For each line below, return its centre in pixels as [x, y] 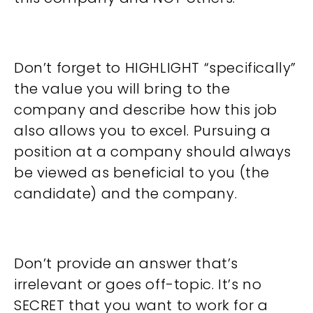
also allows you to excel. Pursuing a [143, 131]
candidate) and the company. [126, 194]
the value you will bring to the [122, 89]
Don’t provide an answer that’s [126, 263]
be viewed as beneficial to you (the [142, 173]
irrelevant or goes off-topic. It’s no [138, 284]
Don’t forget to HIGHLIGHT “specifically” [155, 68]
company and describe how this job [146, 110]
